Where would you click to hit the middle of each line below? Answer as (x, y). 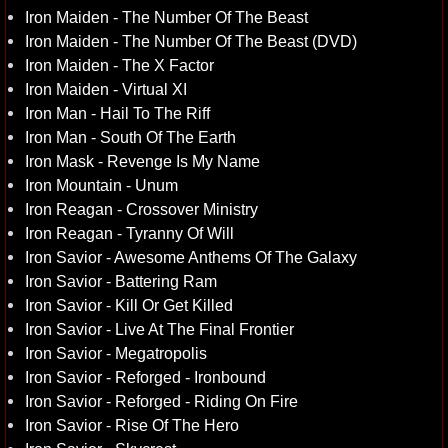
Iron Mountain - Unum (101, 185)
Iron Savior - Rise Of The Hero (132, 425)
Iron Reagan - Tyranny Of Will (129, 233)
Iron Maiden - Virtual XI (106, 89)
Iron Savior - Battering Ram (121, 281)
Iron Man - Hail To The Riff (117, 113)
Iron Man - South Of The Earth (130, 137)
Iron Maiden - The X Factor (119, 65)
